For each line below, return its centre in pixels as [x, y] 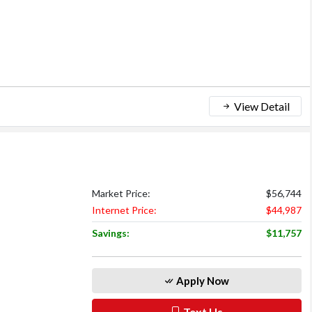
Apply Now [202, 280]
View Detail [261, 106]
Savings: [110, 233]
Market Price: [121, 193]
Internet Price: [124, 210]
